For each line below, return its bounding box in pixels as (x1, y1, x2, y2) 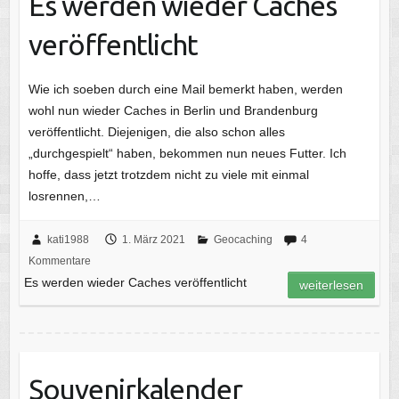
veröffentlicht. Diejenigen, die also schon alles (28, 124, 285, 139)
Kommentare (28, 254, 91, 267)
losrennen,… (28, 188, 101, 203)
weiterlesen (299, 277, 364, 292)
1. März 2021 (121, 232, 185, 246)
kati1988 (46, 232, 89, 246)
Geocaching (213, 232, 273, 246)
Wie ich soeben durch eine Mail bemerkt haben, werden (28, 81, 343, 96)
